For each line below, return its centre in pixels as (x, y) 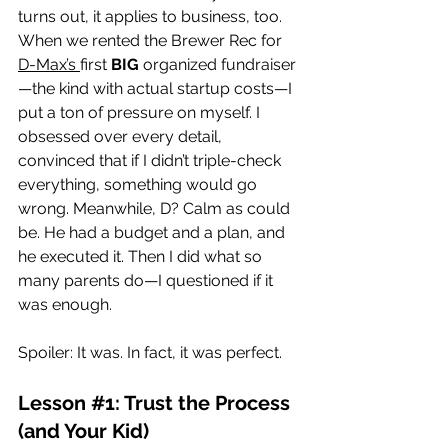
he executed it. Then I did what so (142, 256)
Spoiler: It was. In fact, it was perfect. (150, 352)
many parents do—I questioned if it (147, 280)
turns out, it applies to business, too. (152, 16)
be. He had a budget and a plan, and (153, 232)
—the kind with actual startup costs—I (157, 88)
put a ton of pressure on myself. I (141, 112)
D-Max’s (49, 64)
